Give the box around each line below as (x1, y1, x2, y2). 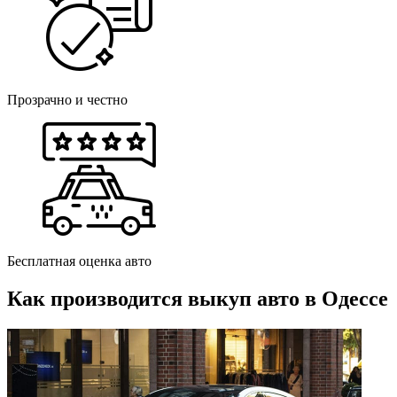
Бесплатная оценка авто (7, 253, 152, 269)
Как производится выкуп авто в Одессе (7, 287, 388, 311)
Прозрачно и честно (7, 92, 128, 108)
